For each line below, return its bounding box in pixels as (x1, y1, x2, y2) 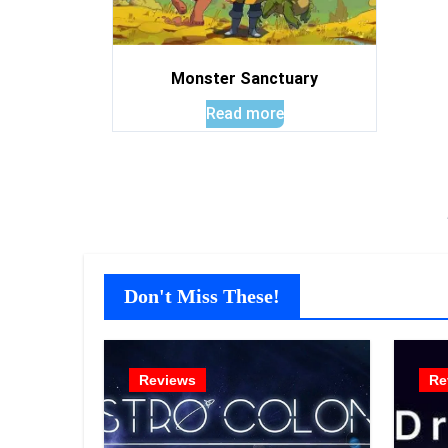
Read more (205, 104, 284, 123)
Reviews (139, 372, 196, 388)
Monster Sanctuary (171, 69, 318, 88)
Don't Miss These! (124, 285, 280, 307)
